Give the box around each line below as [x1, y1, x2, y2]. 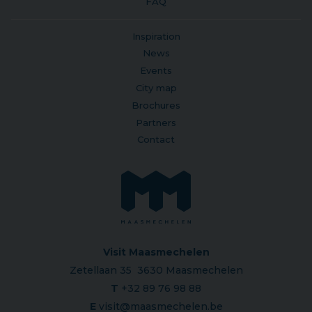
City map [135, 81, 177, 93]
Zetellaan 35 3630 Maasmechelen [69, 263, 243, 276]
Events [140, 65, 172, 77]
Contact [137, 134, 175, 146]
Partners [136, 116, 176, 128]
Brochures [132, 99, 180, 111]
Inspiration [132, 30, 180, 42]
